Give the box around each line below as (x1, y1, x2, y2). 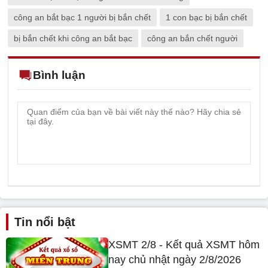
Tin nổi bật (14, 215, 75, 229)
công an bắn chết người (147, 33, 237, 44)
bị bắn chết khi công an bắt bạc (14, 33, 132, 44)
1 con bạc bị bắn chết (166, 13, 247, 23)
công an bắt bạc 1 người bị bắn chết (14, 13, 151, 23)
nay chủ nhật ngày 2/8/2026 (108, 254, 242, 266)
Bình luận (33, 69, 86, 82)
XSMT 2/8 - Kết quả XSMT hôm (108, 239, 260, 251)
